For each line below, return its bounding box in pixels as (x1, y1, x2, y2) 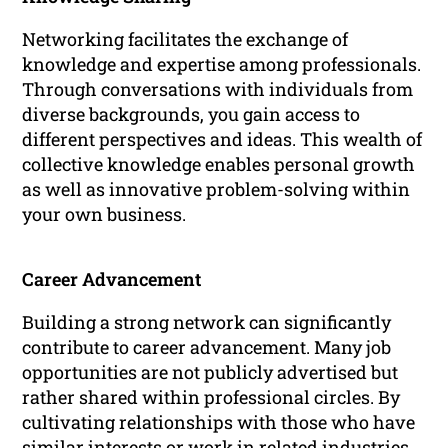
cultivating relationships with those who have (22, 410, 416, 435)
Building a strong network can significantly (22, 310, 392, 335)
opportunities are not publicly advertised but (22, 360, 399, 385)
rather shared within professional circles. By (22, 385, 401, 410)
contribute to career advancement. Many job (22, 335, 392, 360)
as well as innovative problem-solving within (22, 177, 411, 202)
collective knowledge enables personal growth (22, 152, 416, 177)
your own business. (22, 202, 187, 227)
